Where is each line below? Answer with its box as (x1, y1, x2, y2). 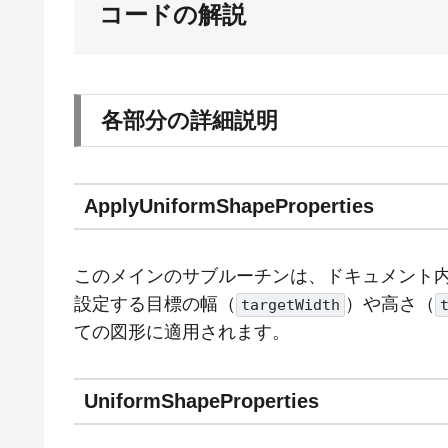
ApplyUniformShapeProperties (84, 194, 374, 217)
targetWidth (241, 296, 340, 315)
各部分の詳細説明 (101, 108, 278, 134)
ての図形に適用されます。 (74, 322, 290, 343)
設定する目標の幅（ (74, 294, 236, 315)
